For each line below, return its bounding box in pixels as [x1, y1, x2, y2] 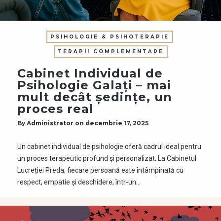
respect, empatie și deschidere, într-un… [17, 178, 141, 186]
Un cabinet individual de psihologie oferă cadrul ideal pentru [17, 142, 201, 150]
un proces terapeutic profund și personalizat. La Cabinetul [17, 154, 196, 162]
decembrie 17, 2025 [85, 119, 148, 127]
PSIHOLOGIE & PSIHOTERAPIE [50, 33, 169, 40]
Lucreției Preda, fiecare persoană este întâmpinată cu [17, 166, 184, 174]
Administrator [27, 119, 74, 127]
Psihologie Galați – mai [17, 77, 171, 92]
